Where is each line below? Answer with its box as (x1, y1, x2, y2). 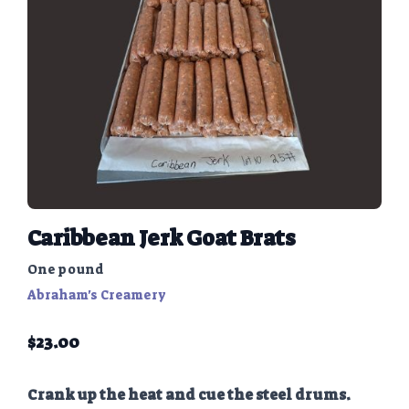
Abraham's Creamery (27, 287, 166, 304)
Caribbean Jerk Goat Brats (27, 224, 295, 254)
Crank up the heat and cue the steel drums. (27, 385, 351, 405)
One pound (27, 261, 104, 278)
